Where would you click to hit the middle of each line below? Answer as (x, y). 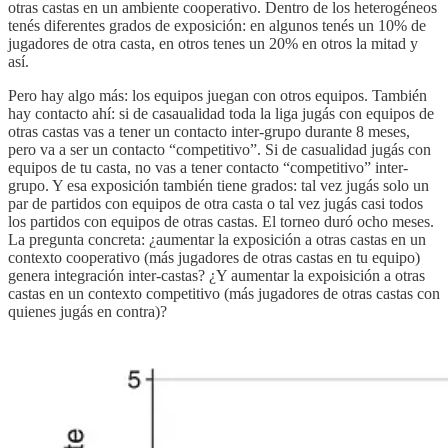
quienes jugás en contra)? (87, 312)
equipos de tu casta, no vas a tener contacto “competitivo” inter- (208, 168)
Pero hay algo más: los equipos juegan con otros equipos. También (217, 96)
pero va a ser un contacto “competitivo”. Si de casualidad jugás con (219, 150)
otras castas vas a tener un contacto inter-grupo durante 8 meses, (209, 132)
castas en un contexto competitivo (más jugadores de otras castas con (224, 294)
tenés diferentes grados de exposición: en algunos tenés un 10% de (217, 26)
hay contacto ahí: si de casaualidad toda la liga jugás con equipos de (221, 114)
